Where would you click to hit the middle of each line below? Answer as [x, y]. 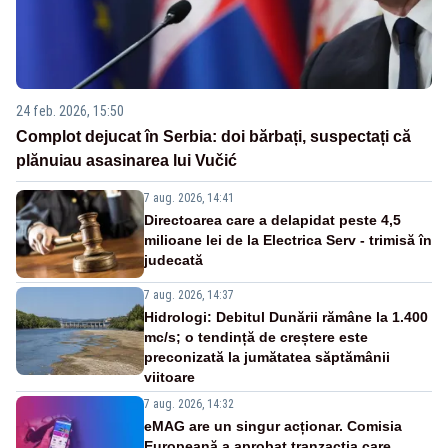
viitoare [169, 377]
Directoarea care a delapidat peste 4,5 [272, 220]
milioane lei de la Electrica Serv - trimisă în [288, 240]
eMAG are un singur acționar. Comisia [273, 426]
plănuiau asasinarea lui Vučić [126, 161]
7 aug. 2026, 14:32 [189, 404]
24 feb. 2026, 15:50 [70, 111]
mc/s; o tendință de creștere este [256, 337]
